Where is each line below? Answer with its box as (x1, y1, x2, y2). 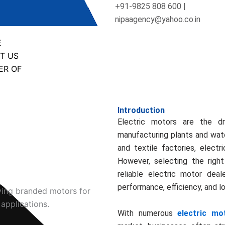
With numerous (118, 208, 178, 218)
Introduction (118, 105, 165, 115)
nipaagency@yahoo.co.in (115, 15, 200, 24)
